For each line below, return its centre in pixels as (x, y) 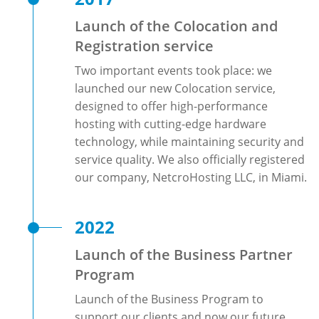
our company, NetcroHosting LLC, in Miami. (191, 177)
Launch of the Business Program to (169, 299)
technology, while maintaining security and (189, 142)
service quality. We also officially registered (190, 159)
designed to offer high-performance (171, 106)
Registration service (144, 46)
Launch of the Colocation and (176, 26)
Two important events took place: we (173, 70)
